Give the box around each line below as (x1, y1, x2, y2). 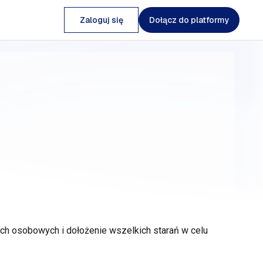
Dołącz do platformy (149, 15, 230, 25)
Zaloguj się (79, 15, 123, 25)
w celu (181, 225, 208, 236)
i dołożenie (61, 225, 107, 236)
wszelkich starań (106, 225, 181, 236)
